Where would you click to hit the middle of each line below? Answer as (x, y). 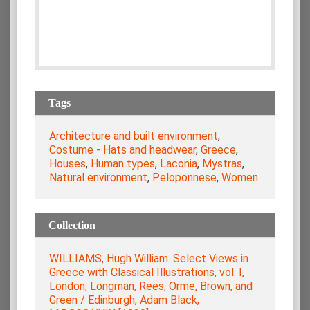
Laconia (179, 164)
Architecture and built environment (134, 136)
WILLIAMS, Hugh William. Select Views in (149, 259)
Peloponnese (184, 178)
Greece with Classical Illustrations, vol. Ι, (147, 273)
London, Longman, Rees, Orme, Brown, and (151, 286)
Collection (72, 226)
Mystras (222, 164)
